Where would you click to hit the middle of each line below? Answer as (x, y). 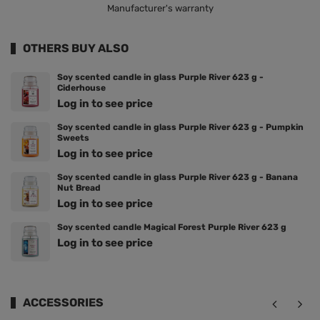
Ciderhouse (81, 88)
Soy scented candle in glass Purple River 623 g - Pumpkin (180, 127)
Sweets (73, 138)
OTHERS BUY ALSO (76, 49)
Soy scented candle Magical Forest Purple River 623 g (172, 227)
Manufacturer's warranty (160, 9)
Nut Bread (79, 188)
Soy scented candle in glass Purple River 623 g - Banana (177, 177)
